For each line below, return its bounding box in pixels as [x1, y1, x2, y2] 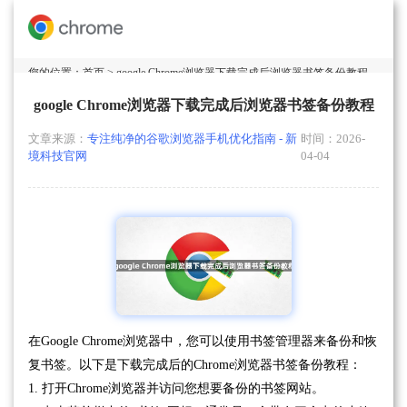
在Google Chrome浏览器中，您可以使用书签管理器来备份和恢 [28, 334, 377, 349]
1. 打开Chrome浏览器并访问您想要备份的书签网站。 [28, 382, 324, 396]
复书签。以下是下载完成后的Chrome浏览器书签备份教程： [28, 358, 362, 372]
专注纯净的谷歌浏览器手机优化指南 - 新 [87, 133, 297, 145]
